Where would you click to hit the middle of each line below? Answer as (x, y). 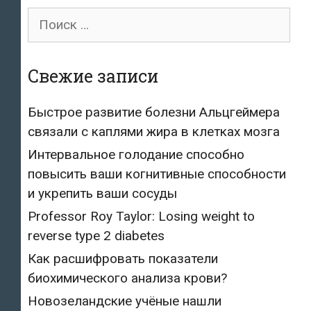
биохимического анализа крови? (127, 278)
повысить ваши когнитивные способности (157, 174)
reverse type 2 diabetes (96, 235)
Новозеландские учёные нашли (125, 301)
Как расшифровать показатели (123, 258)
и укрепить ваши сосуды (102, 193)
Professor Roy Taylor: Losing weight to (141, 216)
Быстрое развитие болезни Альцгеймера (154, 112)
